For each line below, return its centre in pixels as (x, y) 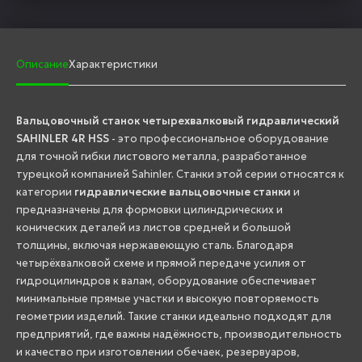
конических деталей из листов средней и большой (154, 227)
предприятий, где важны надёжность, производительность (179, 334)
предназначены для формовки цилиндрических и (149, 209)
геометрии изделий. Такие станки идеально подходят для (174, 316)
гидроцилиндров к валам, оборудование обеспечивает (166, 280)
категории (45, 192)
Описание (42, 65)
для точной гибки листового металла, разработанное (162, 156)
